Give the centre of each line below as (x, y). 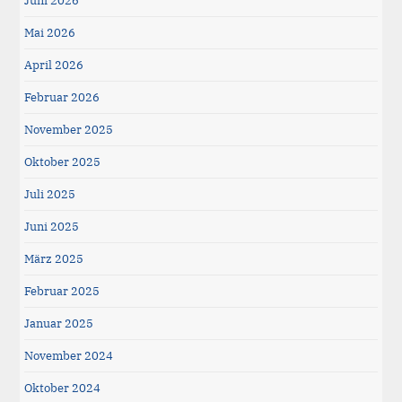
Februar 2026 (62, 97)
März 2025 (54, 258)
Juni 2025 (52, 226)
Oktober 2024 (63, 388)
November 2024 (69, 355)
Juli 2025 (50, 194)
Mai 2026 (50, 32)
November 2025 (69, 129)
